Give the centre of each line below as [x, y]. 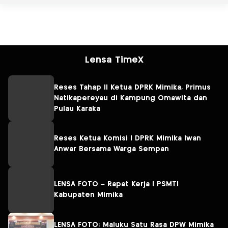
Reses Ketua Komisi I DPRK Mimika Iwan [127, 139]
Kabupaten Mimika [88, 195]
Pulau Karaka [77, 109]
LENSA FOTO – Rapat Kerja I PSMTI [116, 184]
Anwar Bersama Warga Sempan [111, 149]
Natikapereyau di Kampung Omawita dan [131, 98]
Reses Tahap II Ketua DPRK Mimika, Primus [132, 87]
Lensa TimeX [114, 60]
